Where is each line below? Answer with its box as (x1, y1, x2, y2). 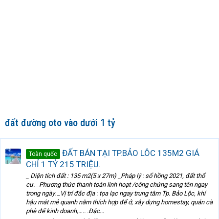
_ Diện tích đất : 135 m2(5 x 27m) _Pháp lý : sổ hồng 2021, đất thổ (26, 172, 205, 180)
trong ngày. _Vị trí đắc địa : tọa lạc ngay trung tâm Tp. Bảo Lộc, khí (26, 190, 205, 197)
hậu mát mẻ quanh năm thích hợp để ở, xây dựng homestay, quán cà (26, 198, 213, 206)
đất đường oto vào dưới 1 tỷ (5, 117, 115, 129)
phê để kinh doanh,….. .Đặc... (26, 207, 104, 215)
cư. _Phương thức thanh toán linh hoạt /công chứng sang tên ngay (26, 181, 207, 189)
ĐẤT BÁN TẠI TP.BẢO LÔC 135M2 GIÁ (60, 148, 199, 158)
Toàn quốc (29, 150, 57, 157)
